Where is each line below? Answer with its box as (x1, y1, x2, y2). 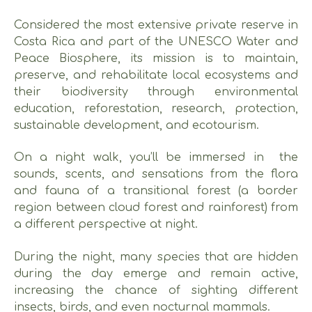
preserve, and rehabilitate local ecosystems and (14, 68, 298, 81)
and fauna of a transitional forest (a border (14, 185, 298, 198)
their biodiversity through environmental (14, 85, 298, 98)
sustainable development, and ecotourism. (14, 118, 259, 132)
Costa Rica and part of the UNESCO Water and (14, 35, 298, 48)
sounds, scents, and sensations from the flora (14, 168, 298, 181)
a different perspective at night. (14, 218, 201, 231)
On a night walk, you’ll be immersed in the (14, 151, 298, 164)
